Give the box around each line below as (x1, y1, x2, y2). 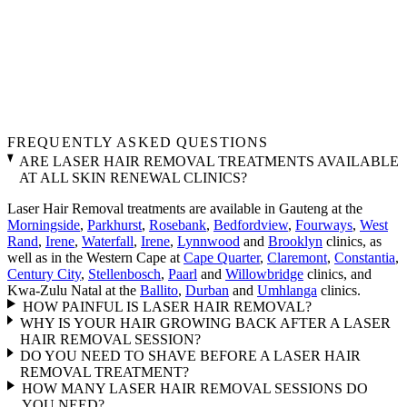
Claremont (267, 250, 327, 265)
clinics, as (323, 233, 382, 249)
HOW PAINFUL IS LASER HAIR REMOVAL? (22, 299, 312, 314)
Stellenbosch (88, 266, 161, 282)
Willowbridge (225, 266, 303, 282)
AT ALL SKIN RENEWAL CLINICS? (18, 170, 247, 185)
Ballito (140, 283, 178, 298)
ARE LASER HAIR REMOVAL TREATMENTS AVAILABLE (18, 154, 399, 169)
